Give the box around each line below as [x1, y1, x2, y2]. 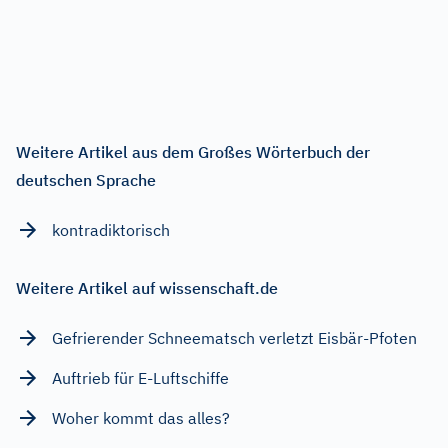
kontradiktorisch [52, 220, 170, 241]
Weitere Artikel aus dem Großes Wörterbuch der [16, 142, 370, 163]
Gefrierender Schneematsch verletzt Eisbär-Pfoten [52, 328, 417, 349]
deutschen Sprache [16, 170, 156, 191]
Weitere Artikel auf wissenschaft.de [16, 278, 278, 299]
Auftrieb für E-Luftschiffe [52, 368, 229, 389]
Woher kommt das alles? [52, 408, 230, 429]
